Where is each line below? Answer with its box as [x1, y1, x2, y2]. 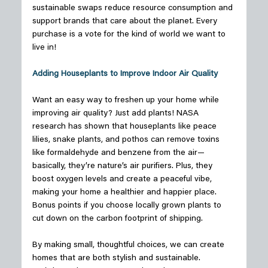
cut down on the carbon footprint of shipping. [32, 215, 205, 224]
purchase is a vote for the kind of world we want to [32, 31, 228, 39]
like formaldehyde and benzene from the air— [32, 149, 205, 158]
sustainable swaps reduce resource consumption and [32, 4, 235, 13]
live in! [32, 44, 59, 53]
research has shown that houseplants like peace [32, 123, 219, 132]
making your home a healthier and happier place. [32, 188, 219, 197]
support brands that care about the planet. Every [32, 17, 220, 26]
